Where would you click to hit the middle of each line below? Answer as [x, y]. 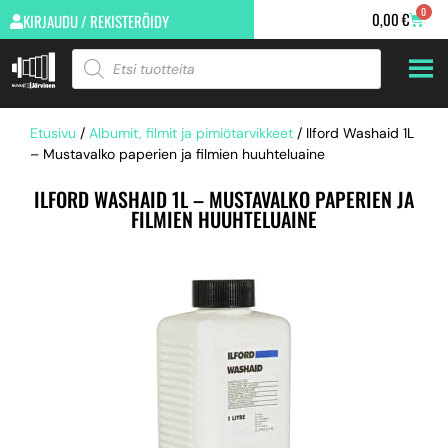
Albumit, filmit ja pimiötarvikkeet [191, 133]
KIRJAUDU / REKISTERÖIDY [96, 21]
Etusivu [53, 133]
